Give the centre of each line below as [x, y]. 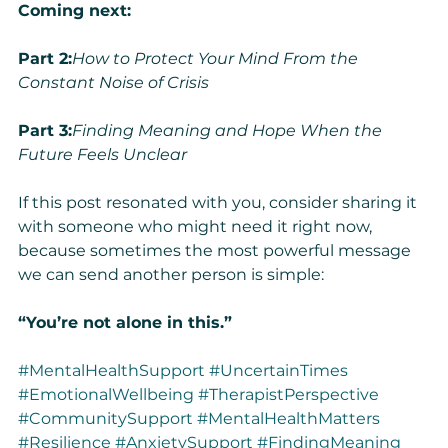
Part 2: [45, 59]
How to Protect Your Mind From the [217, 59]
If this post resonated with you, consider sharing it [219, 203]
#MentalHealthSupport [111, 371]
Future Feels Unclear [102, 155]
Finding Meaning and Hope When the [229, 131]
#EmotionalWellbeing [106, 395]
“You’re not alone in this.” [125, 323]
